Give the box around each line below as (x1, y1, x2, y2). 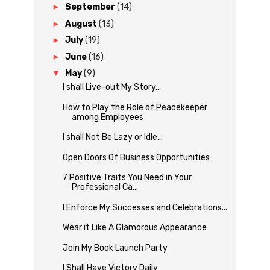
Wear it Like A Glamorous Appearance (62, 222, 207, 233)
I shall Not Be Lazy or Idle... (62, 132, 163, 142)
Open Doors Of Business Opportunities (62, 152, 210, 163)
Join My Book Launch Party (62, 242, 168, 253)
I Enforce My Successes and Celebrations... (62, 202, 227, 213)
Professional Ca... (71, 182, 138, 192)
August (64, 18, 99, 29)
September (64, 2, 117, 12)
